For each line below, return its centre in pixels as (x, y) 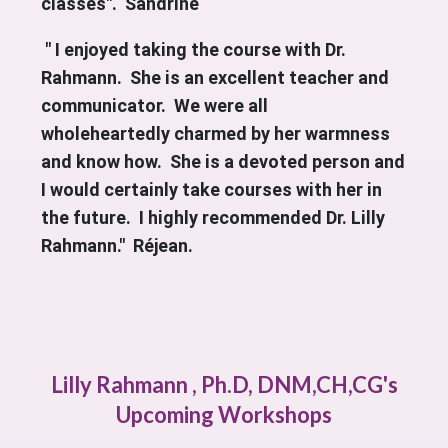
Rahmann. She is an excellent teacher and (214, 77)
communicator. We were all (154, 105)
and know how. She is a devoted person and (222, 161)
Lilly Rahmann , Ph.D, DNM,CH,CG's (224, 384)
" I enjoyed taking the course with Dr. (193, 49)
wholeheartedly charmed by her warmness (215, 133)
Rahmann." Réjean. (116, 245)
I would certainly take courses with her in (211, 189)
